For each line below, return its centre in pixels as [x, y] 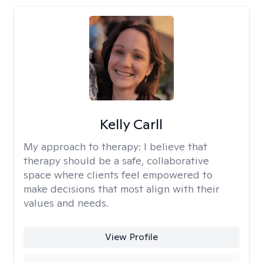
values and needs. [66, 203]
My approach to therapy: [84, 146]
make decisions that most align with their [122, 189]
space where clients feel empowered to [118, 175]
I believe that [176, 146]
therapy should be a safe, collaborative [116, 161]
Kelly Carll [131, 124]
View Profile [131, 237]
